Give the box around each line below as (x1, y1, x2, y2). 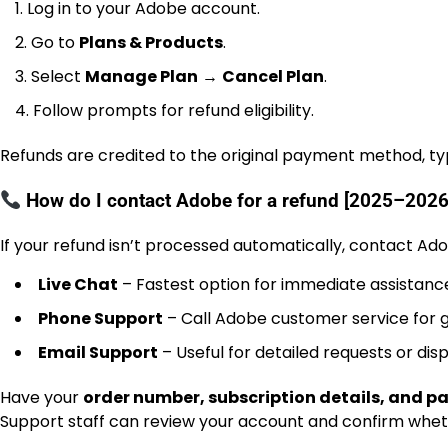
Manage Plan (85, 65, 198, 89)
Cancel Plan (222, 65, 324, 89)
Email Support (38, 340, 158, 364)
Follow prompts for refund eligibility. (33, 99, 314, 123)
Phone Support (38, 306, 163, 330)
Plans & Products (79, 31, 223, 55)
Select (31, 65, 85, 89)
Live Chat (38, 272, 118, 296)
